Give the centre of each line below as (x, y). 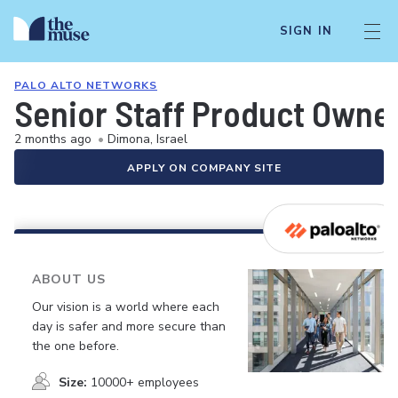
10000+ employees (145, 382)
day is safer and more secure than (129, 326)
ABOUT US (69, 279)
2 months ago (53, 139)
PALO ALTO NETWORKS (86, 85)
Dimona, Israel (147, 139)
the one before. (76, 346)
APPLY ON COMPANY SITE (204, 168)
